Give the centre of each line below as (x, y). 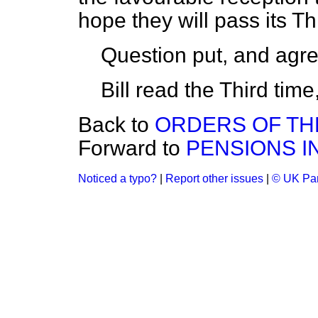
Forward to (132, 148)
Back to (116, 125)
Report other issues (214, 179)
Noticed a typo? (117, 179)
